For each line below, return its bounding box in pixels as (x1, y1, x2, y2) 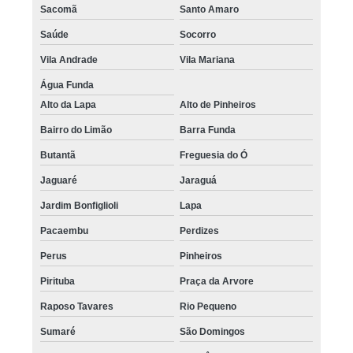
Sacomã (40, 3, 78, 15)
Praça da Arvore (179, 275, 254, 287)
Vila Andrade (40, 54, 98, 65)
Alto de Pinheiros (179, 98, 256, 110)
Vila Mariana (179, 54, 235, 65)
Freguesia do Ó (179, 149, 247, 161)
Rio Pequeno (179, 300, 236, 312)
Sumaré (40, 325, 76, 337)
